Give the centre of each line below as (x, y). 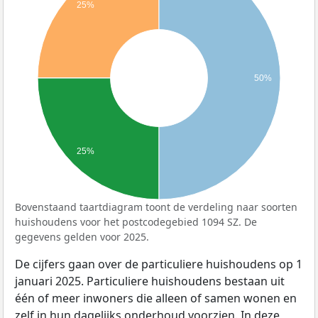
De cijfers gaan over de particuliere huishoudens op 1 (159, 264)
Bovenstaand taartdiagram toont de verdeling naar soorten (156, 207)
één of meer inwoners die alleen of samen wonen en (156, 298)
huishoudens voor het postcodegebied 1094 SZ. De (136, 221)
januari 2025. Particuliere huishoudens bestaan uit (150, 281)
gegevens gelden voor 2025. (82, 236)
